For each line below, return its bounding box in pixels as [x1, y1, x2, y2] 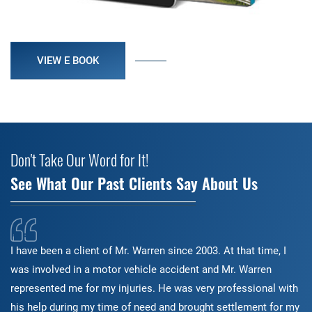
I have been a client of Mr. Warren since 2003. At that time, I [10, 244, 286, 257]
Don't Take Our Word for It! [10, 148, 148, 171]
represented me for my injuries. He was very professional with [10, 281, 298, 295]
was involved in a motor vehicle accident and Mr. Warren [10, 263, 272, 276]
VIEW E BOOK [37, 54, 99, 67]
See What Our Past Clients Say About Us [10, 171, 258, 194]
